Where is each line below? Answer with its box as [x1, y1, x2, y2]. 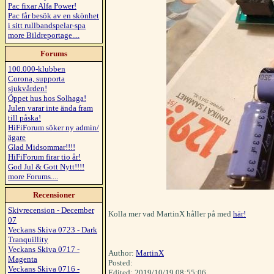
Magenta [8, 254, 37, 264]
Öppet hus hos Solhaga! [8, 94, 86, 103]
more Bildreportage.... [8, 31, 80, 40]
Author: [108, 248, 136, 257]
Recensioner [32, 190, 75, 199]
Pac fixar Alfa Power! [8, 1, 76, 10]
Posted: [108, 258, 133, 267]
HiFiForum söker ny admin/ [8, 123, 99, 132]
